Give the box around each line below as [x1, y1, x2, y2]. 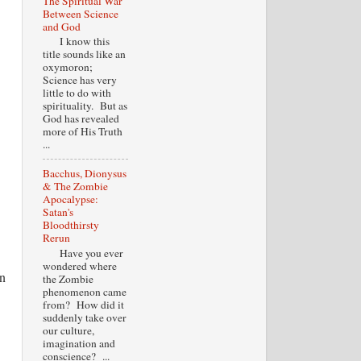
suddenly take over [42, 309, 127, 325]
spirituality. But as [42, 98, 127, 114]
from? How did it [42, 297, 124, 312]
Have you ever [42, 245, 123, 260]
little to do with [42, 85, 111, 101]
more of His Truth [42, 124, 122, 139]
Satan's [42, 205, 73, 220]
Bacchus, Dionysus [42, 166, 127, 181]
